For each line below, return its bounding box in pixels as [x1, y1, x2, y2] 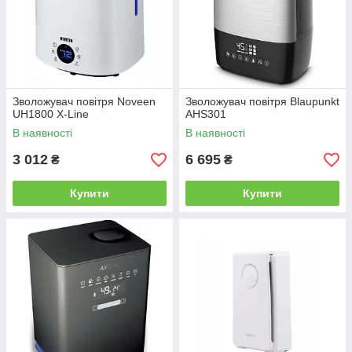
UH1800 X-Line [13, 108, 89, 120]
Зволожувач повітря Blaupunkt [185, 95, 339, 108]
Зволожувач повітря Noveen [13, 95, 156, 108]
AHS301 [185, 108, 226, 120]
